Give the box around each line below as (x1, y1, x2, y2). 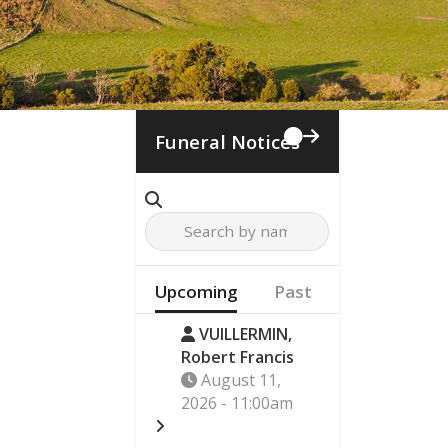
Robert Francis (181, 346, 295, 369)
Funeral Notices (154, 128, 300, 154)
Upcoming (154, 279, 237, 303)
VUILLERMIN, (195, 323, 293, 346)
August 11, (197, 369, 282, 392)
